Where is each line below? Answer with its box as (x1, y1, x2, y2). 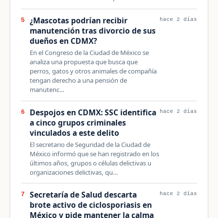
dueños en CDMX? (29, 35, 97, 46)
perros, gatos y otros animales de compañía (29, 66, 157, 75)
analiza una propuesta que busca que (29, 57, 138, 66)
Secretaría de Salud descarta (29, 189, 137, 200)
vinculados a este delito (29, 127, 119, 138)
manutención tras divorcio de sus (29, 25, 156, 36)
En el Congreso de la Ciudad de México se (29, 48, 149, 57)
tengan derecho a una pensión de (29, 75, 127, 85)
